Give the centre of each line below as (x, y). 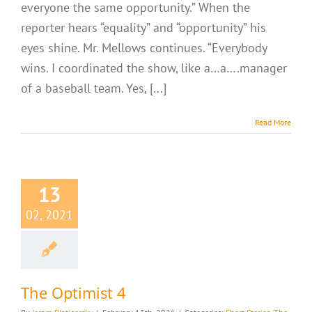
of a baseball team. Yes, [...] (94, 88)
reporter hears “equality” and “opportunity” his (143, 28)
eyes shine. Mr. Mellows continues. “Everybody (144, 48)
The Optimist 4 (73, 292)
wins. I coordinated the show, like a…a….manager (154, 68)
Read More (273, 122)
